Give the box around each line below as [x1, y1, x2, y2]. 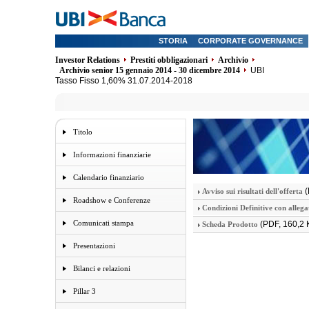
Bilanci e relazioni [73, 264, 130, 272]
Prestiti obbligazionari [130, 55, 208, 65]
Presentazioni [73, 241, 115, 250]
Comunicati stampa [73, 219, 134, 227]
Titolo [73, 128, 92, 136]
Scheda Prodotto [202, 220, 258, 228]
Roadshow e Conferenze [73, 196, 150, 204]
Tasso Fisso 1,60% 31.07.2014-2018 [55, 76, 192, 86]
